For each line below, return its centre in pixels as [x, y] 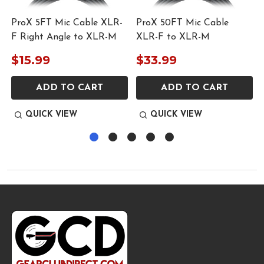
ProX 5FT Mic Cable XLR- [67, 23]
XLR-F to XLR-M [173, 37]
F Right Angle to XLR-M [64, 37]
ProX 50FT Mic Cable [182, 23]
